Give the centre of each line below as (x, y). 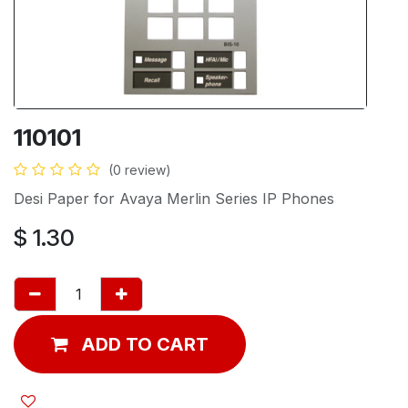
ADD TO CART (145, 344)
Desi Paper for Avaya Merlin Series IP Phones (174, 198)
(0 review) (140, 169)
